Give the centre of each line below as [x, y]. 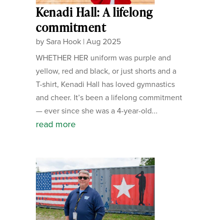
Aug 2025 [103, 41]
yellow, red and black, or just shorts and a [106, 71]
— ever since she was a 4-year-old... [96, 111]
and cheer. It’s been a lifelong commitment [109, 97]
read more [55, 124]
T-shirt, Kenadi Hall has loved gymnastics [105, 84]
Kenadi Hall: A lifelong [94, 12]
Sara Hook [63, 41]
